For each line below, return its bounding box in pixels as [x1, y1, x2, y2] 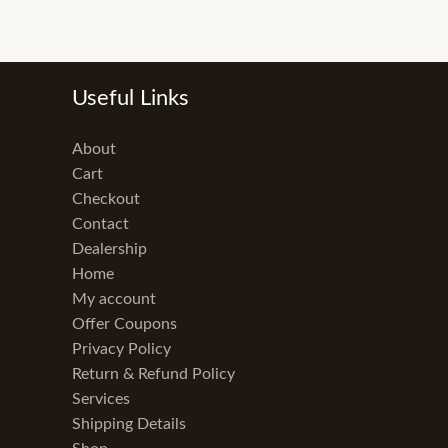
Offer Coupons [72, 316, 177, 333]
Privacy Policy [72, 341, 171, 358]
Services [72, 391, 130, 408]
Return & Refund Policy [72, 366, 235, 383]
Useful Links [72, 87, 189, 110]
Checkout [72, 191, 140, 208]
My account [72, 291, 156, 308]
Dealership [72, 241, 147, 258]
